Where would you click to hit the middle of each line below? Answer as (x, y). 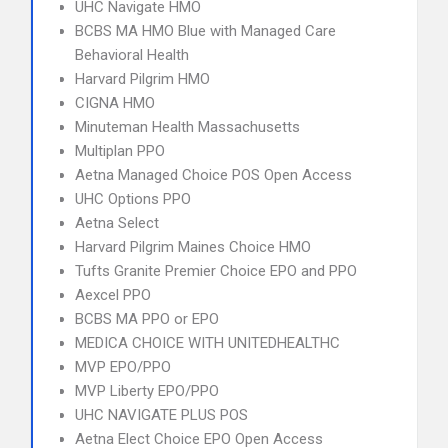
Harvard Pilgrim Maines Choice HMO (193, 247)
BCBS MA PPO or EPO (147, 319)
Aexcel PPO (113, 295)
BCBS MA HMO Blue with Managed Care (205, 31)
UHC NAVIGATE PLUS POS (161, 415)
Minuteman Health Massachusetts (187, 127)
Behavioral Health (132, 55)
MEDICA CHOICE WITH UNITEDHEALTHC (207, 343)
